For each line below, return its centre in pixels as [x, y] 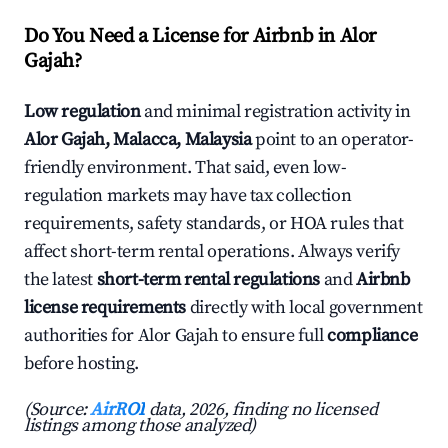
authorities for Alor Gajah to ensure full [176, 336]
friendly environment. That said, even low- [185, 168]
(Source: [57, 410]
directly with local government [304, 308]
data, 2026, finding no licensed [261, 410]
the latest [60, 280]
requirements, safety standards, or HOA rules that [214, 224]
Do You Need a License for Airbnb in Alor [200, 37]
